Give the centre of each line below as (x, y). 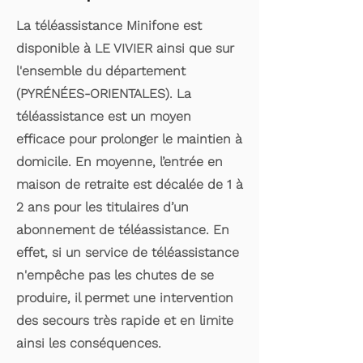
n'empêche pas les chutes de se (115, 275)
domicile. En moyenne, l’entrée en (120, 162)
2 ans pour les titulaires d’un (102, 207)
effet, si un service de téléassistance (128, 252)
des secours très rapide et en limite (125, 320)
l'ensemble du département (101, 71)
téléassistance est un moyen (104, 116)
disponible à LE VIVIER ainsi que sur (125, 48)
